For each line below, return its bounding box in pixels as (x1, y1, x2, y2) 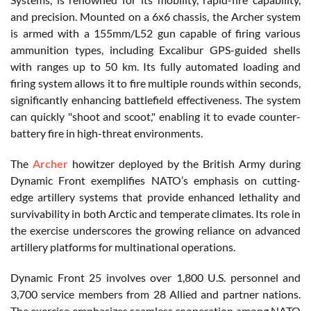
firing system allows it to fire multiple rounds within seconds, (10, 76, 301, 90)
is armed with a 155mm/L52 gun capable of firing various (10, 26, 301, 40)
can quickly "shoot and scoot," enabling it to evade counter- (10, 109, 301, 123)
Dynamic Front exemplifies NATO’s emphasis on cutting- (10, 173, 301, 187)
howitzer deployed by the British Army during (67, 156, 301, 170)
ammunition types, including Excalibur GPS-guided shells (10, 42, 301, 56)
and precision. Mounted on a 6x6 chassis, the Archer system (10, 9, 301, 23)
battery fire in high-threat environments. (10, 126, 205, 140)
